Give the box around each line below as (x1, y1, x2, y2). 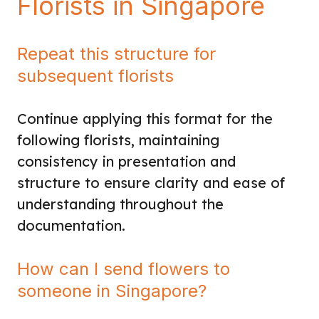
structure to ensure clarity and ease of (17, 173, 285, 192)
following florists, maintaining (17, 130, 219, 149)
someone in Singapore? (17, 280, 206, 301)
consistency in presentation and (17, 152, 236, 170)
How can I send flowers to (17, 258, 230, 279)
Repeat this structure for (17, 43, 216, 64)
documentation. (17, 216, 125, 234)
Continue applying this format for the (17, 109, 273, 127)
